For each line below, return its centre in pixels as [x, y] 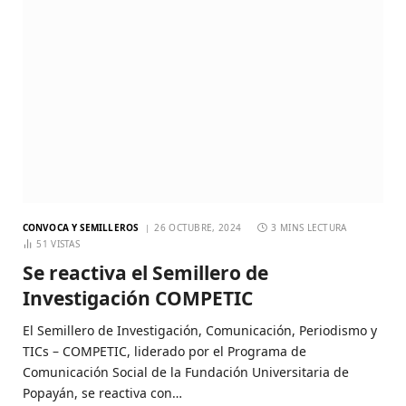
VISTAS [66, 243]
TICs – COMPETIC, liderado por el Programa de [164, 351]
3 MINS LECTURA [309, 227]
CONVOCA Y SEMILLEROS [81, 227]
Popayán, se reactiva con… [102, 392]
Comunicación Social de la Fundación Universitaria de [186, 372]
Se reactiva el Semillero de [145, 272]
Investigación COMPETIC [138, 298]
